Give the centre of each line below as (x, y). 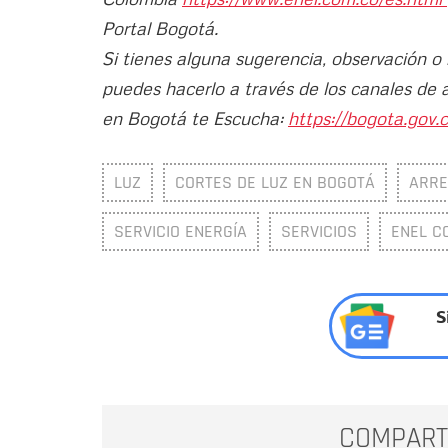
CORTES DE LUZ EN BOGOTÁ (275, 182)
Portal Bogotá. (160, 27)
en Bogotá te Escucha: (195, 117)
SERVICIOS (319, 231)
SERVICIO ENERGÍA (180, 231)
